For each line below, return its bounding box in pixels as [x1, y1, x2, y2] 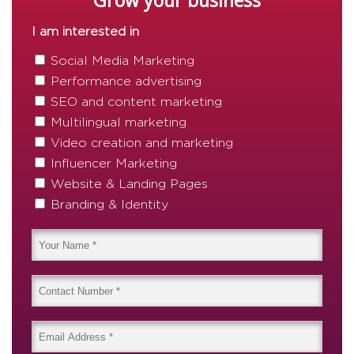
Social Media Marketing [51, 55, 194, 68]
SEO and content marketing [51, 96, 222, 109]
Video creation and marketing [51, 137, 233, 150]
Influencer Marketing [51, 157, 177, 171]
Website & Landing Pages [51, 178, 208, 191]
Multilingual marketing [51, 116, 186, 130]
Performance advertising [51, 75, 201, 88]
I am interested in [32, 25, 139, 39]
